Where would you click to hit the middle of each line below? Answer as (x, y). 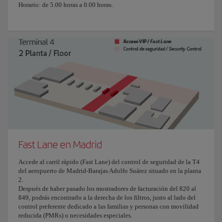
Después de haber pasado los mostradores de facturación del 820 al (107, 188)
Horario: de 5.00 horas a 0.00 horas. (66, 5)
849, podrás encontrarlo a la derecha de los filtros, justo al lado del (107, 197)
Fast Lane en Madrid (60, 145)
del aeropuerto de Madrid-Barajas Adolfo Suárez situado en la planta (110, 170)
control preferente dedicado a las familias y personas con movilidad (109, 206)
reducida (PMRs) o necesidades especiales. (75, 215)
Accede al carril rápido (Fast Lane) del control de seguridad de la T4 (109, 162)
